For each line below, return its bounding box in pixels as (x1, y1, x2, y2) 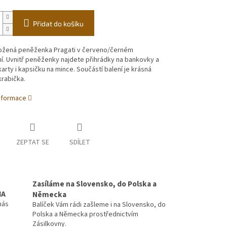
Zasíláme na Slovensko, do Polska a (32, 178, 157, 190)
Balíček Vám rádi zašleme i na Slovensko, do (32, 199, 166, 210)
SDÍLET (69, 137, 90, 148)
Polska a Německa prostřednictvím (32, 209, 138, 219)
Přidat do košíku (32, 19, 84, 28)
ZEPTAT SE (16, 137, 49, 148)
